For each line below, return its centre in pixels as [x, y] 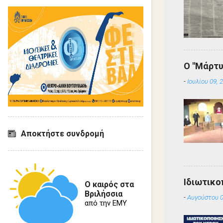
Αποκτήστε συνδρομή [62, 134]
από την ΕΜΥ [106, 203]
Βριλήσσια [104, 194]
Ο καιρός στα [110, 184]
